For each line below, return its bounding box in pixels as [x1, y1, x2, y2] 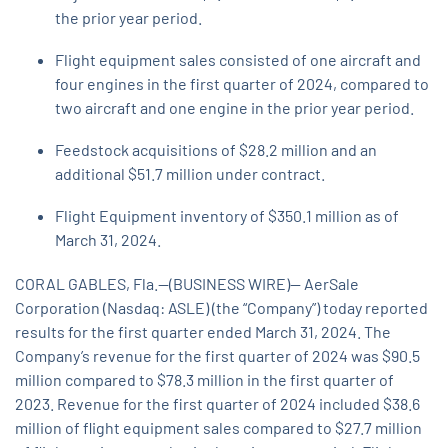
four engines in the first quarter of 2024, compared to [55, 74, 429, 94]
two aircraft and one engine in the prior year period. [55, 98, 414, 118]
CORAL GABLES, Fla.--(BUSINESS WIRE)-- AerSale [15, 274, 359, 294]
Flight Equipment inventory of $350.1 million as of [55, 206, 399, 226]
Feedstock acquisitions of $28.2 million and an [55, 140, 377, 160]
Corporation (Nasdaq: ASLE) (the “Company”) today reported [15, 298, 428, 318]
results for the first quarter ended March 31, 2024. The [15, 322, 391, 342]
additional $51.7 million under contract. [55, 164, 325, 184]
